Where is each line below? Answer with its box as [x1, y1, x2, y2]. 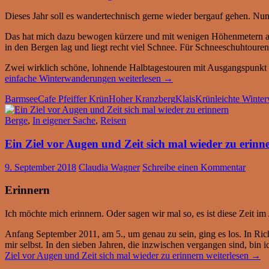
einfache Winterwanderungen [5, 73, 116, 84]
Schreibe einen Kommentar [142, 162, 246, 172]
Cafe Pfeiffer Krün [38, 94, 109, 104]
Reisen [100, 115, 126, 126]
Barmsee [5, 94, 38, 104]
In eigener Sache [32, 115, 95, 126]
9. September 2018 [5, 162, 76, 172]
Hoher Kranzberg [109, 94, 175, 104]
